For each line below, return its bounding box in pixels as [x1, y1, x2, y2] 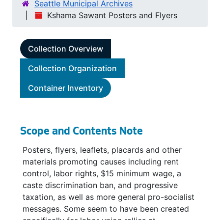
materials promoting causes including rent [23, 157, 179, 166]
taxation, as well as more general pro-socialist [23, 192, 194, 202]
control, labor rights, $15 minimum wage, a [23, 168, 181, 178]
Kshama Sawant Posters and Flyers [47, 10, 177, 20]
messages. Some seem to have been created [23, 204, 189, 214]
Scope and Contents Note [20, 126, 143, 138]
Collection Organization [28, 63, 117, 73]
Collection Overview [28, 44, 103, 54]
